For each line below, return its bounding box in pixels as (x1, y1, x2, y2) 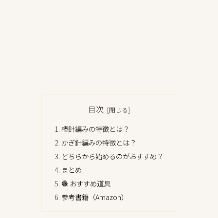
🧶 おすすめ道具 (61, 178, 110, 188)
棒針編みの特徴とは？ (61, 124, 129, 134)
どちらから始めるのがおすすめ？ (61, 151, 163, 162)
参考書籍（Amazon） (61, 191, 128, 202)
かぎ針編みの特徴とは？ (61, 137, 136, 148)
